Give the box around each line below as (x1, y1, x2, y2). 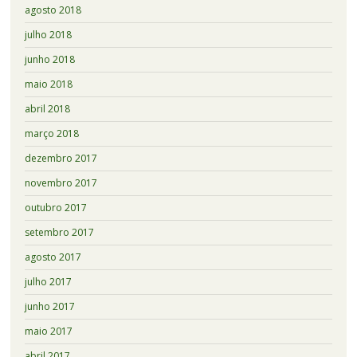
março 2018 (24, 127, 79, 141)
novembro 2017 (24, 176, 97, 190)
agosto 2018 (24, 3, 81, 18)
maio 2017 (24, 324, 73, 339)
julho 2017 (24, 275, 72, 289)
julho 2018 (24, 28, 72, 42)
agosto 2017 (24, 250, 81, 265)
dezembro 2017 (24, 151, 97, 166)
